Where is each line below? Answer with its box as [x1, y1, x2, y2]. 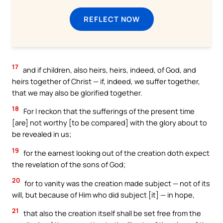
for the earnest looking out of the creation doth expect [22, 148, 210, 158]
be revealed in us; [12, 129, 71, 139]
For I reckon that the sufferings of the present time [22, 106, 195, 116]
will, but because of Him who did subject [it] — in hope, [12, 189, 195, 200]
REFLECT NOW [83, 13, 140, 24]
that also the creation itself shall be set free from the [22, 208, 201, 219]
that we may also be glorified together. [12, 87, 142, 98]
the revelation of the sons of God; [12, 159, 125, 169]
